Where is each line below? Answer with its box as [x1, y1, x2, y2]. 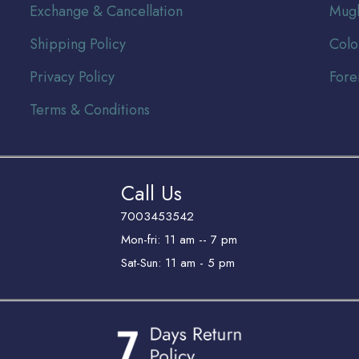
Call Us [121, 179, 183, 208]
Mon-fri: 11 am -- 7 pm [121, 231, 238, 248]
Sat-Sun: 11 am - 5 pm [121, 254, 236, 272]
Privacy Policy [30, 66, 115, 87]
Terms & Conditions [30, 99, 151, 120]
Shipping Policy [30, 33, 127, 54]
